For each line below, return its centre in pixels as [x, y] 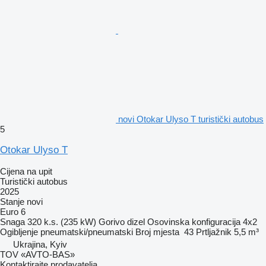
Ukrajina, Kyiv [40, 244]
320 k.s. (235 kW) [62, 221]
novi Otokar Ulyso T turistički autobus [191, 119]
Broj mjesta [157, 232]
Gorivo [112, 221]
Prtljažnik [214, 232]
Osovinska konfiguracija [194, 221]
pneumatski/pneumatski [87, 232]
